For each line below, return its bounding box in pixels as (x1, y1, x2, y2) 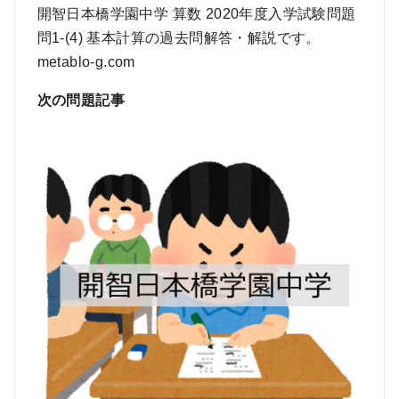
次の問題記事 (37, 93, 125, 109)
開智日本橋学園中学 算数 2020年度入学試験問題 (37, 6, 356, 22)
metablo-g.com (37, 54, 135, 70)
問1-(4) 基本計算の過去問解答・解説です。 (37, 30, 321, 46)
